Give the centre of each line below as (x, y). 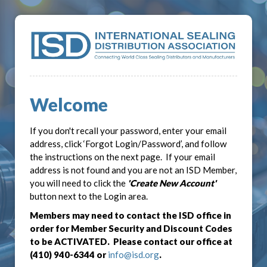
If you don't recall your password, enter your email (128, 130)
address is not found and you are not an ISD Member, (133, 170)
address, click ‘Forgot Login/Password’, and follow (128, 143)
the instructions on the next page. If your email (122, 156)
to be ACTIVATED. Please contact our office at (131, 241)
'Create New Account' (172, 183)
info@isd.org (133, 254)
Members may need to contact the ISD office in (131, 215)
